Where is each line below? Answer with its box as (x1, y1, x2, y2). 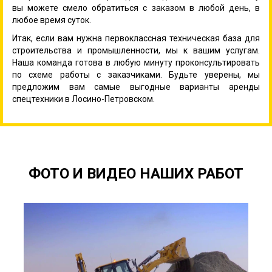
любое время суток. (12, 15, 91, 25)
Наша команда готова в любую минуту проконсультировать (12, 57, 260, 67)
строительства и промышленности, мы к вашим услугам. (12, 45, 260, 55)
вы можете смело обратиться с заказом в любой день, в (12, 2, 260, 13)
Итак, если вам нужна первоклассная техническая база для (12, 33, 260, 43)
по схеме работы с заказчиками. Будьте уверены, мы (12, 69, 260, 80)
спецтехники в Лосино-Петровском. (12, 93, 155, 104)
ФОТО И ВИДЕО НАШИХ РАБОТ (29, 165, 243, 182)
